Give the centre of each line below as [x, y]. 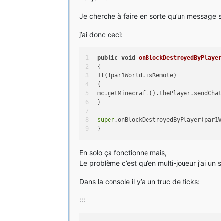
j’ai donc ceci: [101, 34]
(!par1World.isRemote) [141, 76]
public [108, 58]
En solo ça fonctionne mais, [123, 152]
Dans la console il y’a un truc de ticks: [140, 181]
